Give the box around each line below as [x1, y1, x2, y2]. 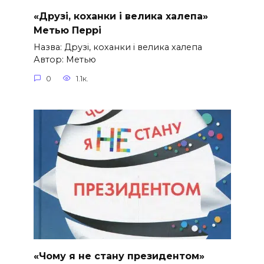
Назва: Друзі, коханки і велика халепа [33, 41, 202, 52]
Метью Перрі [33, 24, 101, 36]
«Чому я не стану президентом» [33, 250, 204, 262]
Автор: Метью [33, 54, 96, 65]
